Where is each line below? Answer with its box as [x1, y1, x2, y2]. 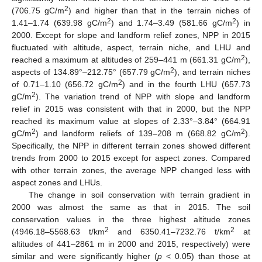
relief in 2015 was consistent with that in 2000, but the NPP [12, 104, 250, 113]
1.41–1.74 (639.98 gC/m [12, 18, 107, 27]
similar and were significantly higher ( [12, 251, 157, 261]
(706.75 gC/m [12, 5, 65, 15]
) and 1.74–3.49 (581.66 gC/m [111, 18, 233, 27]
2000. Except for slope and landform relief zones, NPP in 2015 [12, 30, 250, 40]
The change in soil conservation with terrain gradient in [28, 189, 250, 199]
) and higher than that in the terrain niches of [68, 5, 251, 15]
